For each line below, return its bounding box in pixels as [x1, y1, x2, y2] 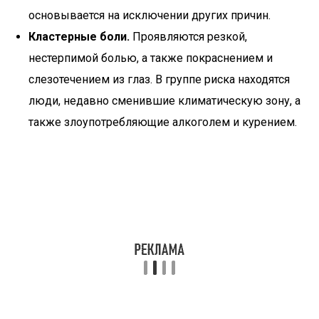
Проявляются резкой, [130, 30, 247, 43]
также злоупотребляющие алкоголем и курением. [28, 115, 297, 129]
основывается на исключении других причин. [28, 9, 271, 22]
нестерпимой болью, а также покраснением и [28, 51, 273, 65]
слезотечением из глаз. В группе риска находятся [28, 73, 290, 86]
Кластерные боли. [28, 30, 130, 43]
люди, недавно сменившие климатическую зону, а [28, 94, 300, 108]
